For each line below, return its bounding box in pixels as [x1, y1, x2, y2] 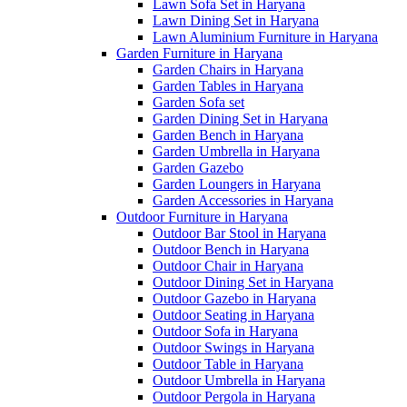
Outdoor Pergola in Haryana [153, 388, 315, 404]
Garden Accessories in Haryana [153, 192, 333, 208]
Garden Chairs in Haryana [153, 61, 303, 77]
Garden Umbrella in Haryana [153, 143, 320, 159]
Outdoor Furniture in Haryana [116, 208, 288, 224]
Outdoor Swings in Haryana [153, 339, 314, 355]
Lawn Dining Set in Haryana [153, 12, 319, 28]
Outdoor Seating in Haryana [153, 306, 314, 323]
